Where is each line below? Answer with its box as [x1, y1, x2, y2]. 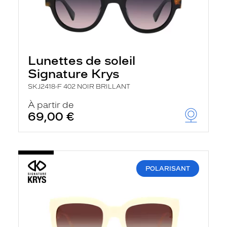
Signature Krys [28, 66, 119, 81]
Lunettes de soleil [28, 53, 135, 68]
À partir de [28, 100, 74, 110]
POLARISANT [145, 165, 190, 172]
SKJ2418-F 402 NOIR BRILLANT [28, 83, 130, 90]
